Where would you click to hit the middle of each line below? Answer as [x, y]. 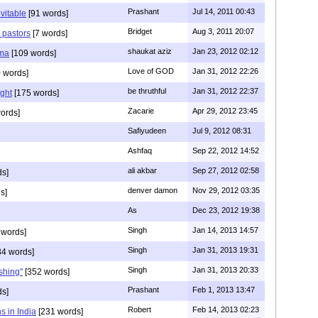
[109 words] [33, 53]
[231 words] [60, 312]
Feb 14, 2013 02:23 [226, 309]
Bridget [140, 31]
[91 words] [47, 13]
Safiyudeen [147, 131]
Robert [139, 309]
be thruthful [147, 91]
